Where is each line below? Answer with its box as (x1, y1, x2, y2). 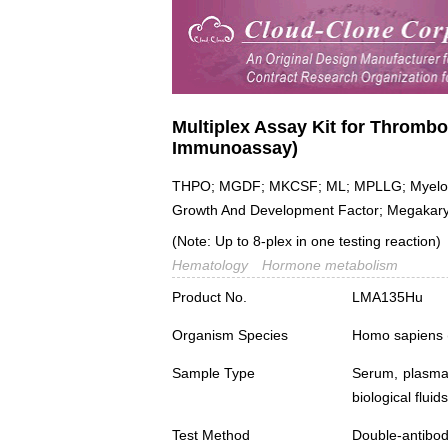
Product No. (172, 289, 247, 306)
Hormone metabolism (262, 257, 398, 274)
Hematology (172, 257, 248, 274)
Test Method (172, 427, 250, 444)
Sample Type (172, 365, 255, 382)
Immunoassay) (172, 137, 298, 158)
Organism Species (172, 327, 288, 344)
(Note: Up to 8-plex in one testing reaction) (172, 233, 441, 250)
